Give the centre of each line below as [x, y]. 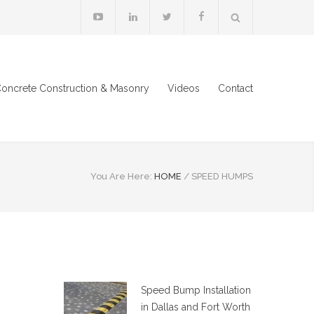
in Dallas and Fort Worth [196, 307]
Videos [184, 88]
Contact [235, 88]
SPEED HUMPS [222, 176]
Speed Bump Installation [196, 290]
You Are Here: [121, 176]
